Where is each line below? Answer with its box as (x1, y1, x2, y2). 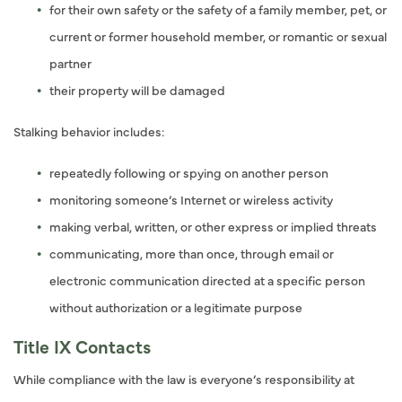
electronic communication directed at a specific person (49, 271, 365, 289)
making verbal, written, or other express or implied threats (49, 217, 377, 235)
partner (49, 54, 92, 72)
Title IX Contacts (13, 334, 151, 358)
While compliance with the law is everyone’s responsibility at (13, 370, 354, 388)
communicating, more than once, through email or (49, 244, 334, 262)
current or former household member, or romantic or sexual (49, 27, 387, 45)
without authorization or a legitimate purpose (49, 298, 302, 316)
